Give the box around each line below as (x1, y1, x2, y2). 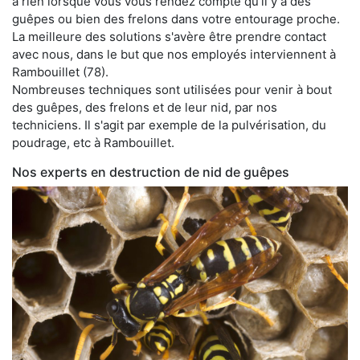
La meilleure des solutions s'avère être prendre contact (12, 28, 326, 44)
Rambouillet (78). (12, 63, 108, 80)
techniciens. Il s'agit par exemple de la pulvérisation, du (12, 117, 326, 133)
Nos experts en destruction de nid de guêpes (12, 163, 289, 180)
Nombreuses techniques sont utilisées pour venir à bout (12, 81, 332, 97)
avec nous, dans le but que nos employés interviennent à (12, 46, 336, 62)
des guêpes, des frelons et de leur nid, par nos (12, 99, 277, 115)
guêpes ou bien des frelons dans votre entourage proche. (12, 10, 340, 27)
